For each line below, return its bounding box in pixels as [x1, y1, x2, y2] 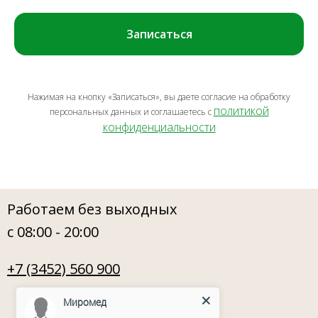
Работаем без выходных [7, 199, 177, 219]
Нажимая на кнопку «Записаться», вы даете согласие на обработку [28, 90, 290, 103]
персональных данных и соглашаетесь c [49, 105, 214, 118]
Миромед [63, 295, 107, 309]
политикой [213, 102, 269, 119]
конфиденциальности [102, 119, 216, 135]
